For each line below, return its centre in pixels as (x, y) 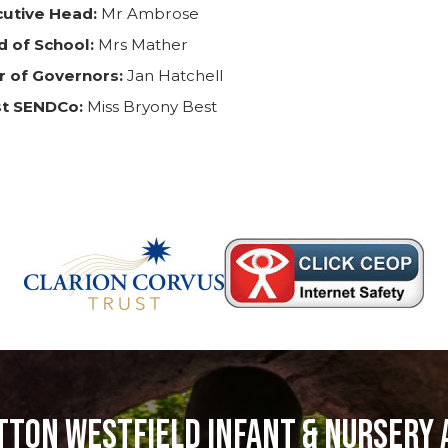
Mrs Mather (142, 44)
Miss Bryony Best (151, 106)
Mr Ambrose (149, 13)
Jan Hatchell (174, 75)
